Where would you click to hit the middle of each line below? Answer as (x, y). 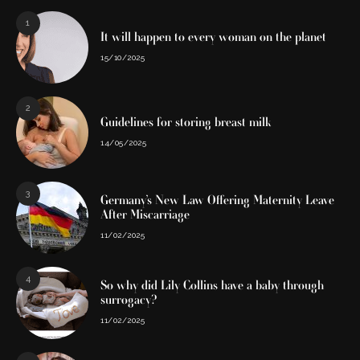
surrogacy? (129, 301)
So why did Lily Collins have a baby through (212, 286)
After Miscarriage (145, 215)
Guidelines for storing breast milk (186, 123)
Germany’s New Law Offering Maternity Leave (217, 201)
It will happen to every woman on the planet (213, 38)
